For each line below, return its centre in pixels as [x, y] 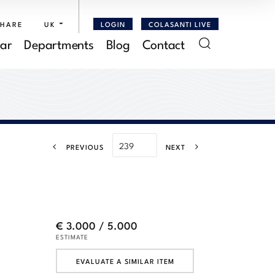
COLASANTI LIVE [180, 24]
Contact [163, 43]
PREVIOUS [85, 147]
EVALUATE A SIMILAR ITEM [125, 261]
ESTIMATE [72, 237]
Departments [59, 43]
